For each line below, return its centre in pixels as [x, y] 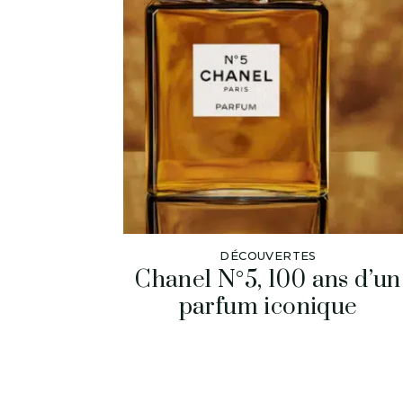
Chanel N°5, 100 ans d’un [268, 280]
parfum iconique [268, 307]
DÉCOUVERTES [268, 255]
